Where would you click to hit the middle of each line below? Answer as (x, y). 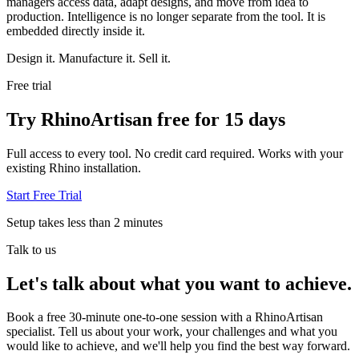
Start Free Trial (44, 195)
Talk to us (31, 249)
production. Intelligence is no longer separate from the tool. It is (166, 16)
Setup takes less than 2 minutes (85, 222)
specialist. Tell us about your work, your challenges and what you (172, 332)
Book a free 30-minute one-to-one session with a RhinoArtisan (165, 317)
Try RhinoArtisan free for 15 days (146, 119)
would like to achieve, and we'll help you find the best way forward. (178, 346)
